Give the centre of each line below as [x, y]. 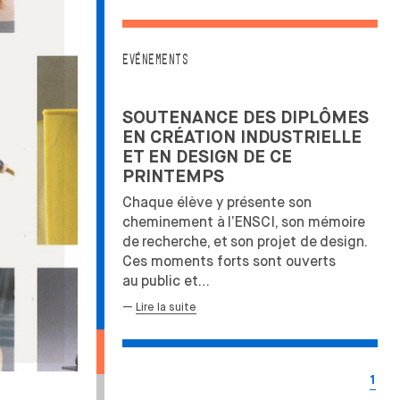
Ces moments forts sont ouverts [229, 262]
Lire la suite [166, 307]
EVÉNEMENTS [155, 60]
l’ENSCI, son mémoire [296, 222]
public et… [175, 281]
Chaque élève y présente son [217, 203]
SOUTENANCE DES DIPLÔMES [246, 118]
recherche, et [185, 242]
